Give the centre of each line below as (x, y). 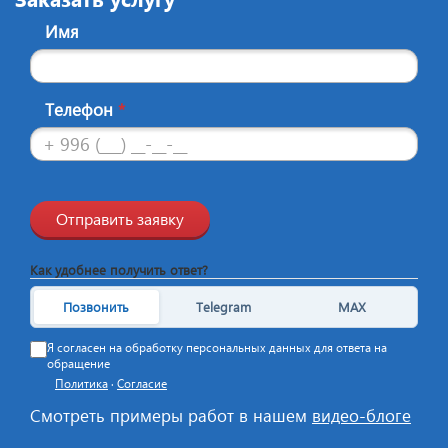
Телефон (81, 109)
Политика (81, 383)
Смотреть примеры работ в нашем (171, 415)
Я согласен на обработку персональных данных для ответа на (217, 347)
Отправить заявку (120, 218)
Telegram (224, 307)
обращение (78, 363)
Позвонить (96, 307)
